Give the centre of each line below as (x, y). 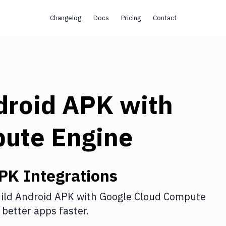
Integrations (68, 176)
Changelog (65, 18)
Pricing (131, 18)
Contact (164, 18)
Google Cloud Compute (153, 196)
